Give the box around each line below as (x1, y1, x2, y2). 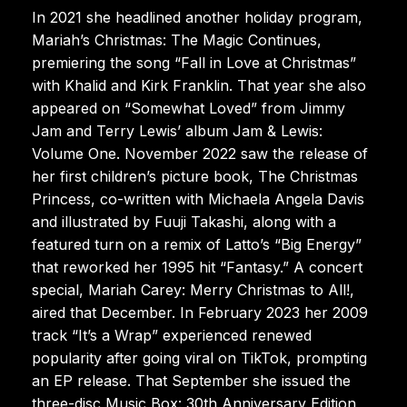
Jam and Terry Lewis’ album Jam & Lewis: (32, 121, 323, 140)
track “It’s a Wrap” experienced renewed (32, 325, 312, 344)
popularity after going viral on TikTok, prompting (32, 348, 367, 367)
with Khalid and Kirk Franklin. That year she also (32, 75, 366, 94)
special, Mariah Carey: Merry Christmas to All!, (32, 280, 354, 299)
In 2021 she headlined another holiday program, (32, 7, 362, 26)
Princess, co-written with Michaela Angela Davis (32, 189, 364, 208)
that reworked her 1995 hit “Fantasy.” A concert (32, 257, 362, 276)
